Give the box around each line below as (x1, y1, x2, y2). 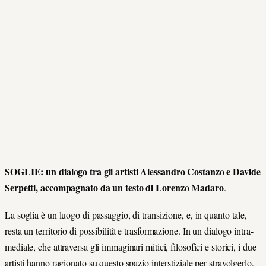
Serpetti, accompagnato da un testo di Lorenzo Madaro (5, 180, 224, 194)
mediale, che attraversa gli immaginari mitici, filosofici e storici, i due (5, 240, 256, 254)
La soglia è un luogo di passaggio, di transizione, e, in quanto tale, (5, 208, 248, 221)
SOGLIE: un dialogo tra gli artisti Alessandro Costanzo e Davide (5, 164, 261, 178)
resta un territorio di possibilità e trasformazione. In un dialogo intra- (5, 224, 254, 237)
